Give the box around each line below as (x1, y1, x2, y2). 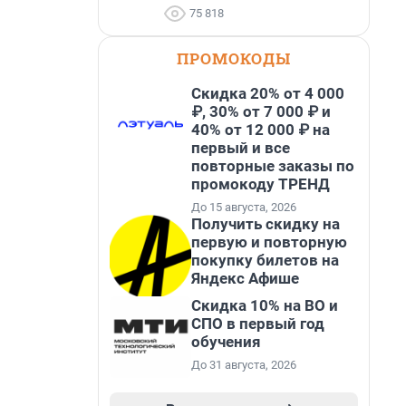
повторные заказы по (191, 157, 354, 175)
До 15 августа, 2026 (191, 200, 296, 214)
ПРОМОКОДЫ (177, 48, 291, 69)
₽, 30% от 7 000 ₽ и (191, 102, 331, 121)
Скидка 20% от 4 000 (191, 84, 344, 102)
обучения (191, 333, 261, 351)
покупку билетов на (191, 251, 339, 269)
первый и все (191, 139, 290, 157)
